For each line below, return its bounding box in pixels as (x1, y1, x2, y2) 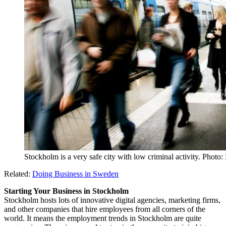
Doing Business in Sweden (32, 169, 119, 178)
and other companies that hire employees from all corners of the (4, 204, 205, 213)
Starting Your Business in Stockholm (4, 186, 129, 195)
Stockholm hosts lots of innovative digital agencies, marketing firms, (4, 195, 220, 204)
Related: (4, 169, 32, 178)
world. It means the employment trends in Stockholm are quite (4, 213, 201, 222)
